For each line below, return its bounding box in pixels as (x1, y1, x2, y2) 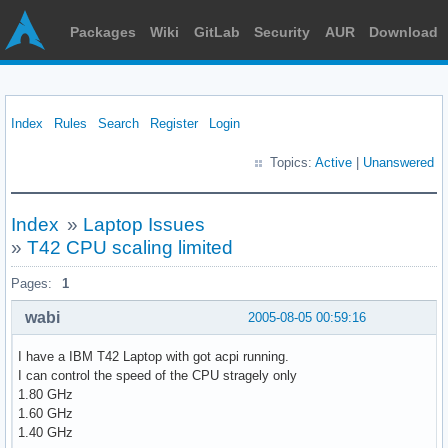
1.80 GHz (18, 386, 73, 402)
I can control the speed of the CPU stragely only (18, 367, 297, 383)
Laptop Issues (82, 214, 205, 235)
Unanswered (363, 155, 434, 170)
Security (254, 24, 311, 40)
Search (98, 116, 139, 131)
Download (368, 24, 438, 40)
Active (315, 155, 352, 170)
